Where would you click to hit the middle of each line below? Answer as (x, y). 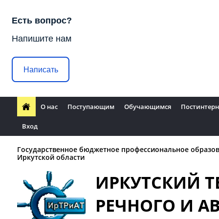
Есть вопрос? (42, 21)
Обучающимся (148, 107)
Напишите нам (42, 39)
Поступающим (91, 107)
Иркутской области (51, 157)
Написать (41, 69)
